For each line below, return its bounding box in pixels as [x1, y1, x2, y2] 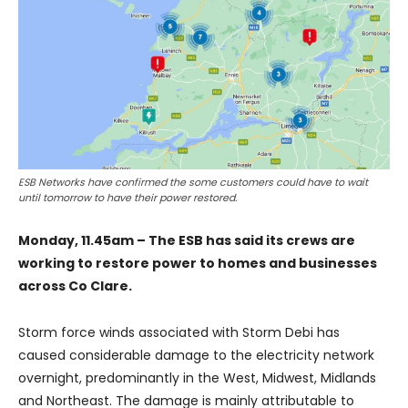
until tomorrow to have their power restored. [18, 190, 237, 206]
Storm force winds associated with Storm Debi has [18, 323, 340, 342]
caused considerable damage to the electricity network [18, 346, 374, 365]
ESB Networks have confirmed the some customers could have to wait [18, 175, 368, 190]
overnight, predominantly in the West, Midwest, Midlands [18, 369, 376, 388]
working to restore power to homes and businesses [18, 254, 377, 273]
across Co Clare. [18, 277, 132, 296]
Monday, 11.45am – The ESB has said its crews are [18, 231, 355, 250]
